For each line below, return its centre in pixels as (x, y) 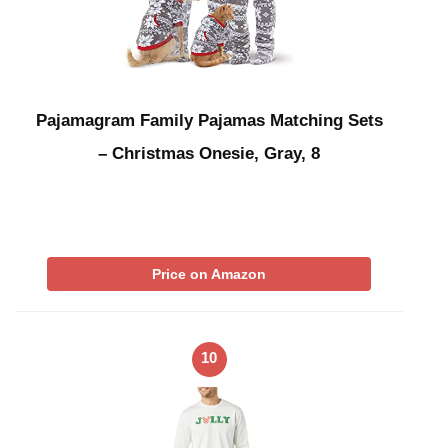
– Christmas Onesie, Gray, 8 (209, 153)
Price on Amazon (209, 273)
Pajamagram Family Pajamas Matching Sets (209, 120)
